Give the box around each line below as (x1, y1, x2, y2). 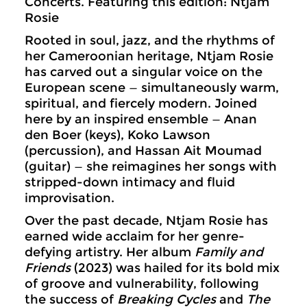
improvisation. (25, 190, 114, 206)
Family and (195, 244, 263, 260)
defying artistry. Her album (25, 244, 195, 260)
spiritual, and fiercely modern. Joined (25, 95, 257, 111)
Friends (25, 260, 71, 275)
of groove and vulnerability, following (25, 275, 259, 291)
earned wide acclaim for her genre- (25, 228, 245, 244)
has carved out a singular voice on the (25, 64, 262, 79)
